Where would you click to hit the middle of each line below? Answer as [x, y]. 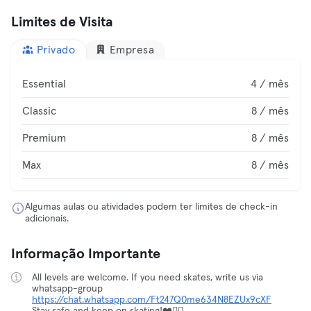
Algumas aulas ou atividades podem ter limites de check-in [151, 207]
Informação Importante [86, 254]
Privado [56, 50]
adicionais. [47, 219]
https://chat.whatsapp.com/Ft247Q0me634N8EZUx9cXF [152, 300]
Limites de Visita [62, 22]
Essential [44, 84]
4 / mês [270, 84]
